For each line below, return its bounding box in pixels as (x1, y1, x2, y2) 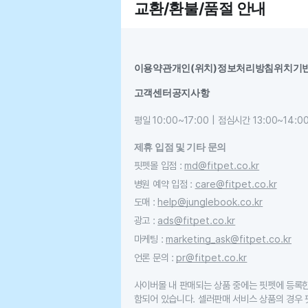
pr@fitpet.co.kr (176, 251, 247, 263)
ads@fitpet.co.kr (157, 214, 236, 227)
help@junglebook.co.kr (157, 196, 263, 208)
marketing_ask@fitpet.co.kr (165, 232, 291, 245)
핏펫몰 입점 (133, 159, 177, 171)
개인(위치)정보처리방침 (171, 62, 274, 74)
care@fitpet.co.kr (195, 177, 277, 190)
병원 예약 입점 (133, 177, 188, 190)
